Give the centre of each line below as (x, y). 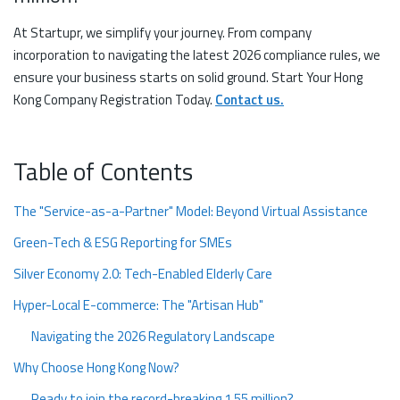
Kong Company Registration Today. (114, 99)
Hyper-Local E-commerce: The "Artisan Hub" (138, 304)
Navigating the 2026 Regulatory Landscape (153, 336)
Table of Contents (103, 171)
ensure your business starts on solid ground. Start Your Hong (188, 77)
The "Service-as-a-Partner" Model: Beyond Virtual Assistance (191, 211)
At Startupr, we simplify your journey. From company (162, 32)
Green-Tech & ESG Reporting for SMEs (123, 242)
